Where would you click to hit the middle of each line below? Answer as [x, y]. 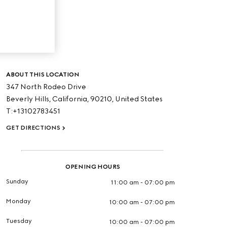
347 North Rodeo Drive [46, 87]
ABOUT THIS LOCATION [43, 74]
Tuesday [19, 221]
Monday [19, 201]
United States [139, 99]
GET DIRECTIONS [33, 128]
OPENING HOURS [92, 167]
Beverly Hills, [29, 99]
